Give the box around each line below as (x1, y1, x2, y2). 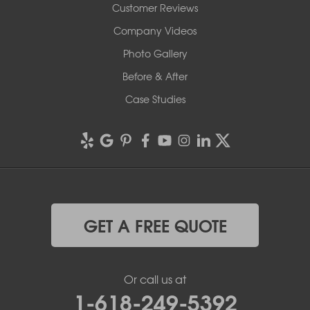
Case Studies (125, 91, 185, 106)
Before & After (122, 69, 188, 83)
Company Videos (113, 23, 197, 37)
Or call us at (124, 270, 186, 287)
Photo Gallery (122, 46, 188, 60)
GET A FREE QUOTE (83, 211, 227, 238)
